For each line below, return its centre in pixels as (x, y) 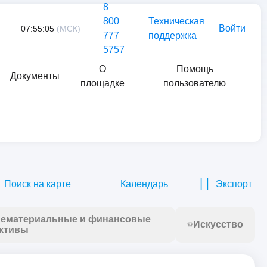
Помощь (195, 69)
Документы (35, 76)
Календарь (144, 184)
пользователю (195, 83)
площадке (102, 83)
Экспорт (234, 184)
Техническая (176, 21)
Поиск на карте (38, 184)
